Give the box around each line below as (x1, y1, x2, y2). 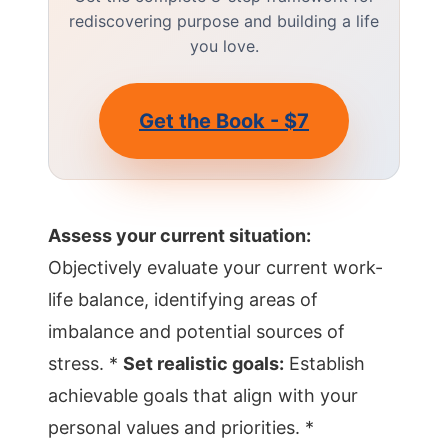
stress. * (48, 353, 123, 374)
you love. (189, 36, 259, 56)
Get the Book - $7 (139, 109, 309, 133)
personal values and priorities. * (48, 417, 314, 438)
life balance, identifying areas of (48, 289, 318, 310)
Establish (284, 353, 365, 374)
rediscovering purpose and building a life (69, 11, 379, 31)
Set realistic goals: (123, 353, 284, 374)
